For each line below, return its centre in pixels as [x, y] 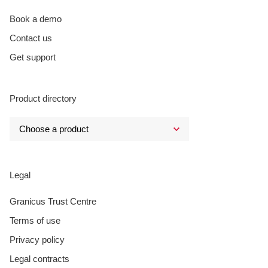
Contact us [31, 38]
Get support [33, 57]
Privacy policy [37, 239]
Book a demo [36, 19]
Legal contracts [39, 258]
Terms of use [35, 220]
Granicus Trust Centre [53, 201]
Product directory [43, 98]
